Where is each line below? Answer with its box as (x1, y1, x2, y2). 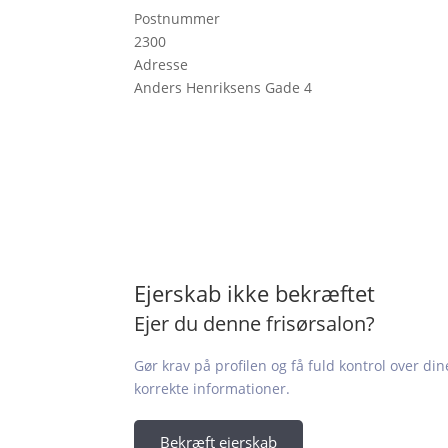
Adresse (134, 55, 189, 75)
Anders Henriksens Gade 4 (134, 78, 313, 98)
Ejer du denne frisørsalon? (134, 309, 376, 337)
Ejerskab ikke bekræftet (134, 277, 376, 308)
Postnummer (134, 9, 221, 29)
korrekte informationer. (134, 378, 291, 398)
